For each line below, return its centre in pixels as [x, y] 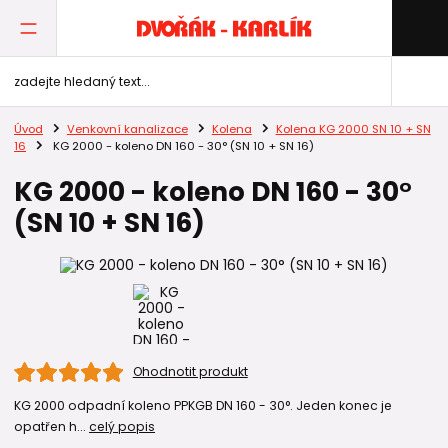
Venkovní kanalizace [127, 129]
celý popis [122, 426]
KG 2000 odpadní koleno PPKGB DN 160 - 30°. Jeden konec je [203, 405]
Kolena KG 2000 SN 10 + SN [353, 129]
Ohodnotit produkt [190, 371]
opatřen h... [51, 426]
